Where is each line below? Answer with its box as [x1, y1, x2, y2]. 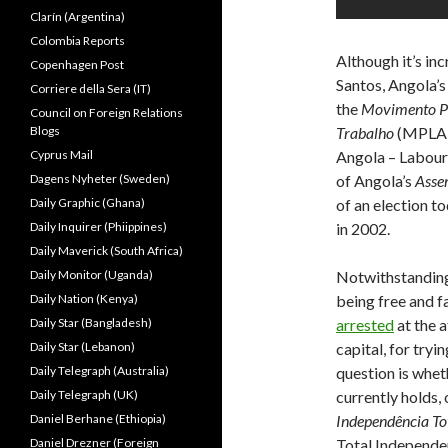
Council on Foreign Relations [30, 105, 183, 120]
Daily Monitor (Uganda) [30, 267, 153, 282]
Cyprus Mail [30, 147, 93, 162]
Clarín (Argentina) [30, 9, 125, 24]
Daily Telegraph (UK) [30, 387, 138, 402]
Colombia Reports [30, 33, 125, 48]
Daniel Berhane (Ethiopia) [30, 411, 166, 426]
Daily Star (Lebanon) [30, 339, 135, 354]
